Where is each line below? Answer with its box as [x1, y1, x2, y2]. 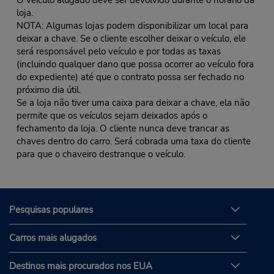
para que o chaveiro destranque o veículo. [16, 147, 185, 160]
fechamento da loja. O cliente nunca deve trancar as [16, 122, 229, 135]
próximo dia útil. [16, 83, 81, 96]
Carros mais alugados [9, 232, 97, 245]
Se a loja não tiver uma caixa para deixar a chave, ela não [16, 96, 250, 109]
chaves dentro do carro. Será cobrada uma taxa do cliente [16, 135, 251, 147]
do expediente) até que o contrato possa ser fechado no [16, 70, 244, 83]
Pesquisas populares [9, 204, 93, 217]
